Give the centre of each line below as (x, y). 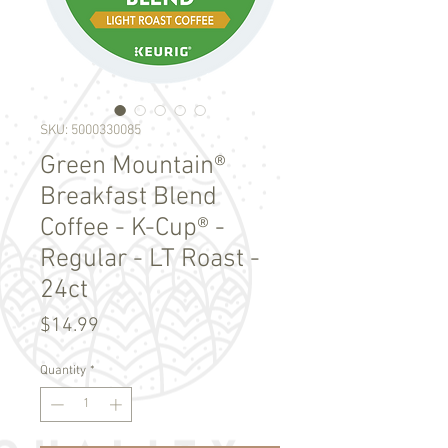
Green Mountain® (133, 166)
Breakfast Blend (128, 197)
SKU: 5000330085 (90, 130)
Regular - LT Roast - (150, 259)
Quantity (63, 370)
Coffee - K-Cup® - (132, 228)
